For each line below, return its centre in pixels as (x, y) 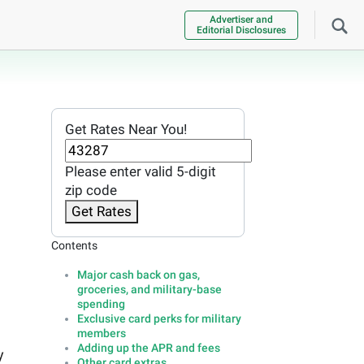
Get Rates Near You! (126, 130)
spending (101, 304)
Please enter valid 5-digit (140, 172)
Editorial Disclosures (241, 30)
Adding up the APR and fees (148, 348)
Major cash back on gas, (138, 275)
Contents (74, 246)
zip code (91, 191)
